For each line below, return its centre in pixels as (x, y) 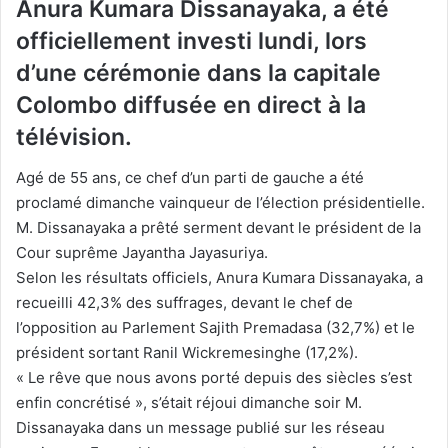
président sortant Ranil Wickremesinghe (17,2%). (187, 352)
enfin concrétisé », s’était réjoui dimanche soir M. (189, 402)
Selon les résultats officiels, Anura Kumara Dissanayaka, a (219, 277)
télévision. (74, 137)
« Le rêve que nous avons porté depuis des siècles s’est (214, 377)
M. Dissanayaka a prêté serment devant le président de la (218, 227)
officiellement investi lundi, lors (191, 41)
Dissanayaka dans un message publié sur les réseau (200, 427)
